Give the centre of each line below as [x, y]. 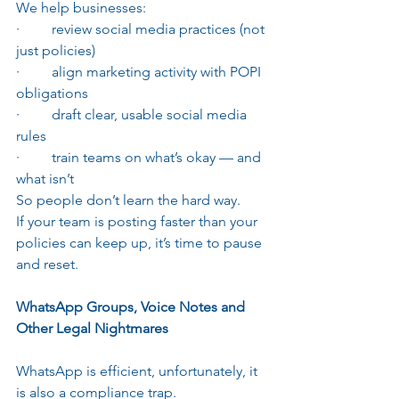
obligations [52, 93]
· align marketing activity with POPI [140, 71]
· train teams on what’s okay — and [140, 157]
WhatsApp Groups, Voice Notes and [132, 306]
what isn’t [45, 178]
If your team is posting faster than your [138, 221]
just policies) [56, 50]
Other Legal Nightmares [92, 328]
